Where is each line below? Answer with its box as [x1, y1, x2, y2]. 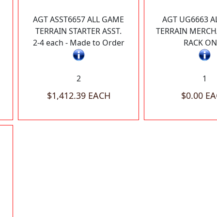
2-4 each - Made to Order [32, 37, 124, 48]
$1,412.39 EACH [46, 90, 110, 102]
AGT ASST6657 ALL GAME [33, 14, 124, 25]
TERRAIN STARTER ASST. [35, 26, 122, 36]
